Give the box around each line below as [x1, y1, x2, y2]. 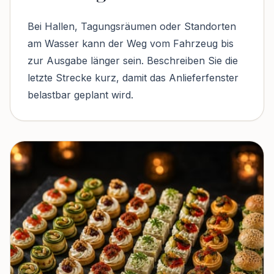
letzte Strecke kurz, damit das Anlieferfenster [28, 71, 239, 84]
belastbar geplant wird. [28, 88, 133, 101]
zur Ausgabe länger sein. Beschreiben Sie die [28, 54, 238, 67]
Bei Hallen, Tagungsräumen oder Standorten [28, 20, 236, 32]
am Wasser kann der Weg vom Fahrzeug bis [28, 37, 234, 50]
